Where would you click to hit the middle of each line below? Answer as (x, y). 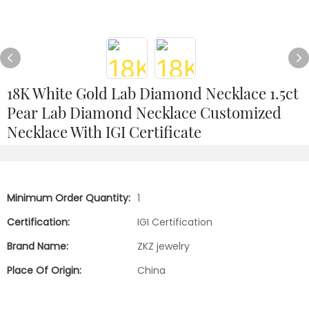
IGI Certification (175, 222)
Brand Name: (38, 246)
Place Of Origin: (44, 270)
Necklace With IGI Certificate (104, 132)
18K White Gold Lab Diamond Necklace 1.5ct (153, 93)
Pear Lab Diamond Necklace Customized (144, 112)
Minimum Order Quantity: (69, 198)
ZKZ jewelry (163, 246)
